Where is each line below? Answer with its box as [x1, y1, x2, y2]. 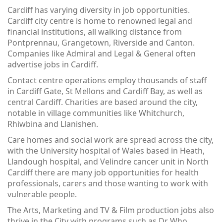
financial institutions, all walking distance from [7, 26, 182, 37]
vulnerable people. [7, 189, 77, 200]
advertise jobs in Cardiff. [7, 59, 98, 70]
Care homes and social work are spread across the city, [7, 134, 214, 145]
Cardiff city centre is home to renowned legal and [7, 15, 192, 26]
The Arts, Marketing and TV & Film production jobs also [7, 205, 214, 216]
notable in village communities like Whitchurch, [7, 108, 184, 118]
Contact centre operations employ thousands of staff [7, 75, 207, 86]
